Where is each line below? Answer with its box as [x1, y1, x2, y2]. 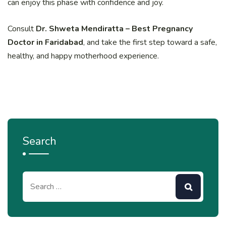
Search [23, 133, 56, 149]
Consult [8, 23, 36, 34]
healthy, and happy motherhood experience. [8, 50, 159, 62]
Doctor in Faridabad [8, 36, 83, 48]
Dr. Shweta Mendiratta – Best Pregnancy [36, 23, 193, 34]
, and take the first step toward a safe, [83, 36, 217, 48]
